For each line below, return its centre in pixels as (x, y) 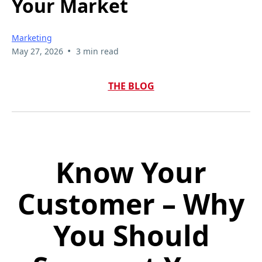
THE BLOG (131, 86)
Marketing (32, 38)
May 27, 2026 (37, 51)
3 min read (97, 51)
